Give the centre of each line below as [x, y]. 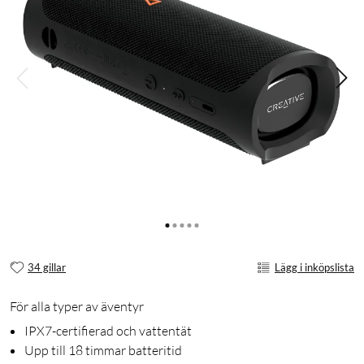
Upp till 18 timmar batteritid [103, 351]
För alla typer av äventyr [77, 307]
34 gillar [47, 267]
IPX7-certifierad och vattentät [108, 331]
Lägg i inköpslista [314, 267]
